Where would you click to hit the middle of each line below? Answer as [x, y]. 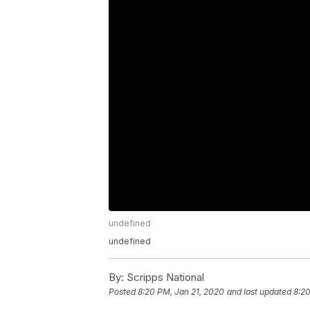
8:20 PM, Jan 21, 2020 [181, 292]
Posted [123, 292]
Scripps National [164, 277]
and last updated [259, 292]
